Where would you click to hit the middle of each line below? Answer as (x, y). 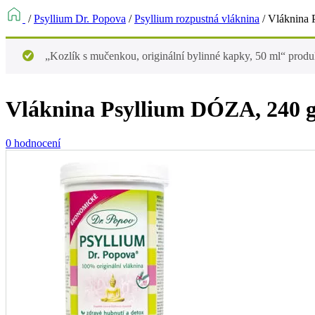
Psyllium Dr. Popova (80, 19)
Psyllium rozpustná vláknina (197, 19)
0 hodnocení (33, 143)
